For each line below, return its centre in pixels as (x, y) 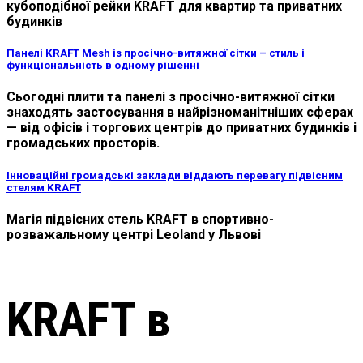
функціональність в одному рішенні (103, 66)
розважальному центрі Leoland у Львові (134, 234)
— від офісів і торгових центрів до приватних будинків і (181, 128)
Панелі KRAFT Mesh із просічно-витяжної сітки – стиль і (156, 53)
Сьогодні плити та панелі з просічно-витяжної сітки (171, 97)
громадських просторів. (83, 143)
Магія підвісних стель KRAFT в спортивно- (140, 219)
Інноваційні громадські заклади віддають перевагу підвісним (175, 175)
